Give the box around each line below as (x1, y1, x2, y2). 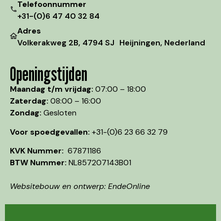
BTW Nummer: (10, 157, 69, 168)
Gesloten (41, 108, 76, 118)
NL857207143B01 (69, 157, 131, 168)
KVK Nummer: (10, 145, 68, 156)
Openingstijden (10, 62, 87, 86)
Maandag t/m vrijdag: (10, 84, 93, 95)
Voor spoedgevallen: (10, 126, 90, 137)
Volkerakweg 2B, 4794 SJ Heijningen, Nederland (17, 37, 205, 48)
